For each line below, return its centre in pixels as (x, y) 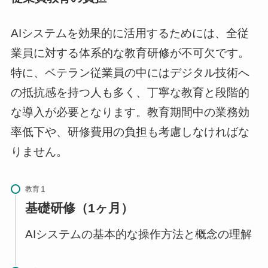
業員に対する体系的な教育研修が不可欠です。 (130, 53)
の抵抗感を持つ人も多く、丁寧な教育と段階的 (130, 93)
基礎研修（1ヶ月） (79, 208)
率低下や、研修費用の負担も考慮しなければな (130, 132)
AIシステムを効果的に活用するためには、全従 (130, 33)
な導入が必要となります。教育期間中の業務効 (130, 112)
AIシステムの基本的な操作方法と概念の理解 (138, 234)
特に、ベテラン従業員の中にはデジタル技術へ (130, 73)
